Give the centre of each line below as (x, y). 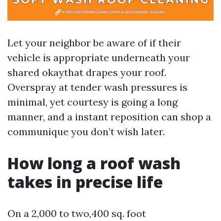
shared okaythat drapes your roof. (87, 72)
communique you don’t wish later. (86, 131)
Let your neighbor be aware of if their (94, 43)
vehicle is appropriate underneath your (99, 57)
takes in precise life (85, 182)
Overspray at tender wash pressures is (97, 87)
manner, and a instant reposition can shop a (109, 117)
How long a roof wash (94, 163)
